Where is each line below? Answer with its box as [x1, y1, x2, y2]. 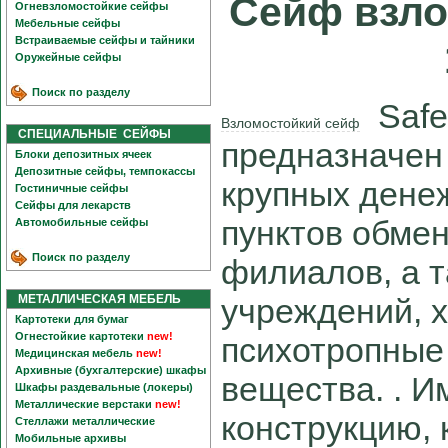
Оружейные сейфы [15, 51, 121, 63]
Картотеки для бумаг [15, 313, 129, 325]
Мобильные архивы [15, 432, 126, 444]
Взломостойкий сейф [221, 115, 360, 132]
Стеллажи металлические [15, 415, 155, 427]
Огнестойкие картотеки [15, 330, 144, 342]
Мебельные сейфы [15, 17, 120, 29]
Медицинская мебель [15, 347, 133, 359]
